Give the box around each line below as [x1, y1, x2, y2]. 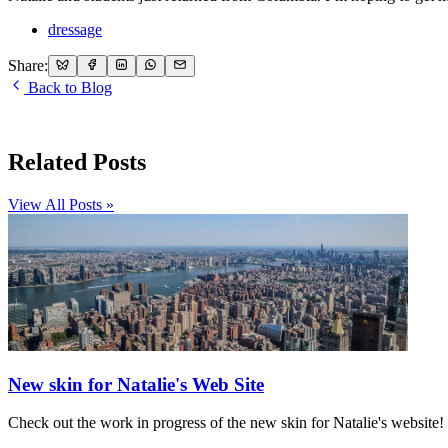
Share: [8, 57, 48, 75]
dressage [48, 20, 102, 38]
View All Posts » [8, 195, 114, 213]
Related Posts [8, 149, 146, 175]
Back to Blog [24, 79, 112, 97]
